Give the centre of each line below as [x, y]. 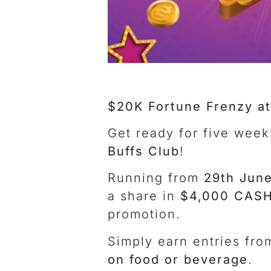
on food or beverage [178, 259]
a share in [144, 196]
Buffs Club [144, 152]
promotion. [144, 214]
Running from [156, 178]
